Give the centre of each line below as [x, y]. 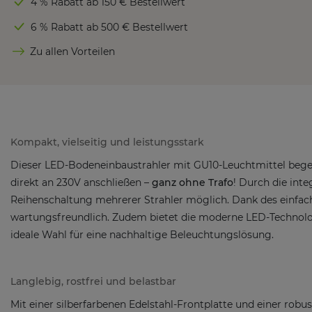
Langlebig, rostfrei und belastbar [93, 282]
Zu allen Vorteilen [72, 52]
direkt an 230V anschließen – [81, 183]
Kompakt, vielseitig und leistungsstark [107, 142]
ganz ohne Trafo [193, 183]
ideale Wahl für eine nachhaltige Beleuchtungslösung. [142, 235]
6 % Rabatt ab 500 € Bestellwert [109, 27]
